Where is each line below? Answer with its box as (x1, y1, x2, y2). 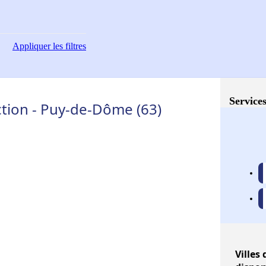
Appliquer (12, 40, 50, 51)
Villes (235, 248, 260, 261)
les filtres (50, 40, 86, 51)
